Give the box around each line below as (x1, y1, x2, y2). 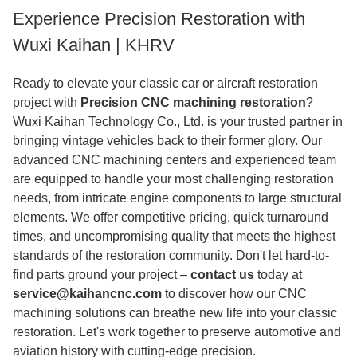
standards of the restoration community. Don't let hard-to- (13, 249, 329, 262)
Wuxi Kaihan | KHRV (13, 35, 175, 55)
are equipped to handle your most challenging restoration (13, 172, 334, 186)
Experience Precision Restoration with (13, 9, 305, 29)
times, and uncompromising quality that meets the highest (13, 229, 335, 243)
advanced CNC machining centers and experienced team (13, 153, 336, 167)
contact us (190, 268, 254, 281)
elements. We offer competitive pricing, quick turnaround (13, 210, 328, 224)
